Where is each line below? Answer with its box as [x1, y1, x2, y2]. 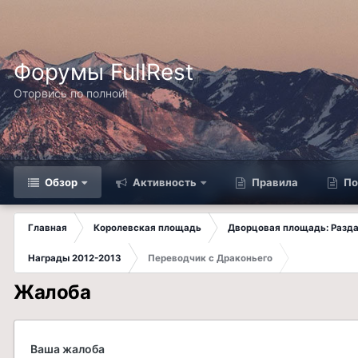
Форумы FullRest [14, 58, 193, 86]
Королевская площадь [93, 222, 201, 233]
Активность [130, 176, 197, 189]
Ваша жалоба [30, 342, 105, 356]
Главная [28, 222, 67, 233]
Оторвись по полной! [14, 86, 128, 100]
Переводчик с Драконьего [148, 253, 272, 264]
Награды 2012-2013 [28, 253, 121, 264]
